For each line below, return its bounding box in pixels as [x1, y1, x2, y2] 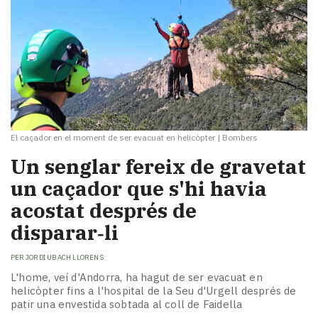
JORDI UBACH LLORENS [26, 252, 104, 262]
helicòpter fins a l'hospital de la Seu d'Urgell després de [11, 284, 297, 298]
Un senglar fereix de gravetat [11, 153, 306, 180]
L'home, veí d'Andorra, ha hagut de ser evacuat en [11, 270, 263, 285]
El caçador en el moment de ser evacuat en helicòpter [11, 131, 215, 143]
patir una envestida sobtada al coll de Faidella [11, 297, 243, 312]
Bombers [222, 131, 258, 143]
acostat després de [11, 197, 197, 224]
